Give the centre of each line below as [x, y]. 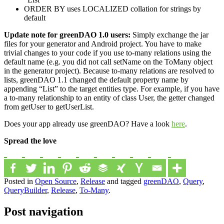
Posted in [19, 181]
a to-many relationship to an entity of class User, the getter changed [109, 98]
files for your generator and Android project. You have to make [103, 44]
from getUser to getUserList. [49, 107]
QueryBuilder [25, 190]
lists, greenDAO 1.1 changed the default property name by [96, 80]
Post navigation [43, 211]
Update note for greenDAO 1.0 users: [67, 35]
